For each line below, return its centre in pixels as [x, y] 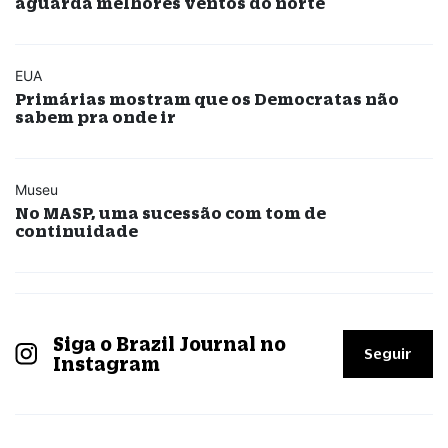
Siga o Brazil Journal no [169, 344]
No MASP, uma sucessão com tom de [170, 213]
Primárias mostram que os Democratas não [207, 99]
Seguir [388, 354]
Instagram [106, 364]
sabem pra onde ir [95, 117]
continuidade [76, 231]
